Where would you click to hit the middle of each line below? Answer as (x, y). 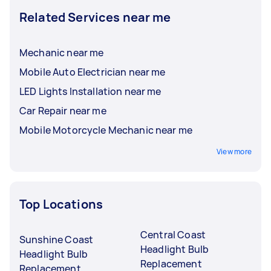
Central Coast (173, 234)
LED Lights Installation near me (90, 91)
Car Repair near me (63, 110)
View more (234, 151)
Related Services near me (95, 17)
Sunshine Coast (57, 239)
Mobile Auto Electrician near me (93, 72)
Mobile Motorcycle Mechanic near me (106, 130)
